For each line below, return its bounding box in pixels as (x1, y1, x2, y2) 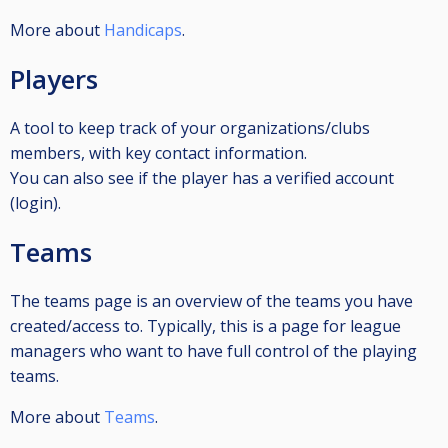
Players (10, 61, 98, 98)
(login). (10, 192, 61, 215)
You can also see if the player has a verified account (10, 167, 394, 190)
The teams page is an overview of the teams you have (10, 290, 413, 313)
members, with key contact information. (10, 142, 307, 165)
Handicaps (104, 19, 182, 42)
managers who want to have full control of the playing (10, 340, 417, 363)
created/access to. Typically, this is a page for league (10, 315, 401, 338)
